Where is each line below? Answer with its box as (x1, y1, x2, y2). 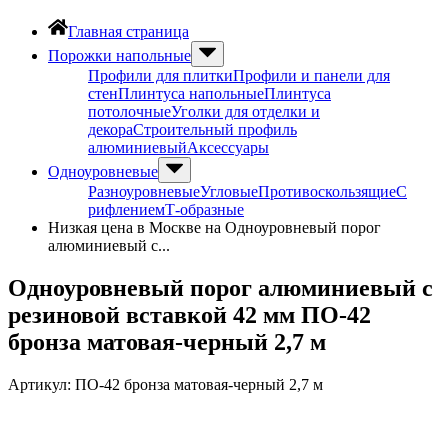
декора (88, 121, 133, 138)
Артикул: (8, 375, 75, 393)
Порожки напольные (48, 47, 191, 64)
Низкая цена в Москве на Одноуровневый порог (48, 219, 381, 236)
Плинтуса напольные (118, 85, 264, 102)
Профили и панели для (233, 67, 390, 84)
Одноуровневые (48, 163, 158, 180)
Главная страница (68, 23, 189, 40)
